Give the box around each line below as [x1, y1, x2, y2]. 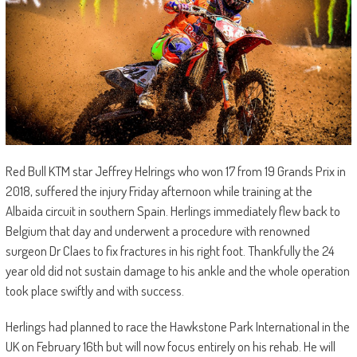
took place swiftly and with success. [5, 282, 184, 300]
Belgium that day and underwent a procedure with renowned [5, 222, 310, 240]
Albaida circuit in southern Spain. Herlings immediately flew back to [5, 202, 340, 220]
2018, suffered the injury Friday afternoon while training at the [5, 182, 312, 200]
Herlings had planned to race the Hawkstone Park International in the [5, 318, 350, 335]
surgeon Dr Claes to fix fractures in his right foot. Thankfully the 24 [5, 242, 335, 260]
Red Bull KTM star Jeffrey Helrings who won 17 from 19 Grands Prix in [5, 163, 346, 180]
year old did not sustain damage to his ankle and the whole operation [5, 262, 350, 280]
